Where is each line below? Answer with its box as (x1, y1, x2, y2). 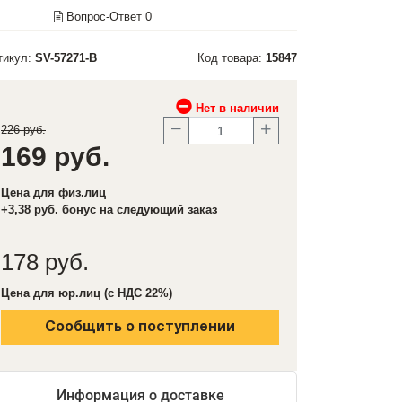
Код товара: (197, 51, 266, 65)
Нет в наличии (192, 101, 279, 115)
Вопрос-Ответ (66, 10, 146, 23)
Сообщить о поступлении (45, 321, 235, 334)
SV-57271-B (35, 51, 97, 65)
